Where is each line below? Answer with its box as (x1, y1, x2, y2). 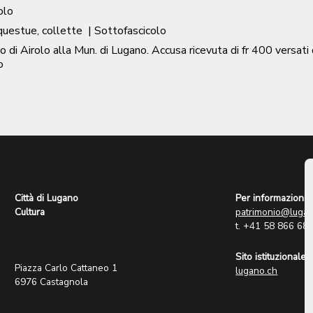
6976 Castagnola (15, 275, 89, 289)
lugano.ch (235, 264, 278, 277)
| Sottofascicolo (88, 23, 166, 38)
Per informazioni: (235, 191, 309, 205)
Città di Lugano (15, 191, 79, 205)
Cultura (15, 205, 45, 219)
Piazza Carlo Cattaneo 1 (15, 261, 118, 275)
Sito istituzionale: (235, 250, 309, 263)
